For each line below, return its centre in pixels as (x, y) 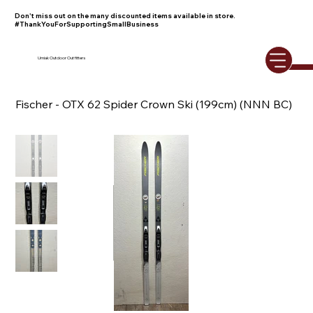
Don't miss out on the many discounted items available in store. (125, 16)
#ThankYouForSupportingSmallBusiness (86, 24)
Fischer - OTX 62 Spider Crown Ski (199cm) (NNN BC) (154, 104)
